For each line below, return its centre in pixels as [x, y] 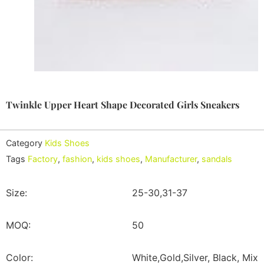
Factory [43, 159]
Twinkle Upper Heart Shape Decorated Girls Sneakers [123, 105]
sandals [217, 159]
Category [24, 143]
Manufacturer [171, 159]
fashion [77, 159]
